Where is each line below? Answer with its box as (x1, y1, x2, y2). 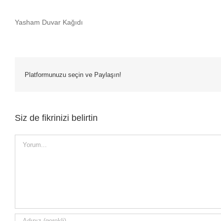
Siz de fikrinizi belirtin (15, 113, 98, 123)
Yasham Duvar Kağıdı (15, 18, 83, 26)
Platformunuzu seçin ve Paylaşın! (25, 71, 121, 78)
